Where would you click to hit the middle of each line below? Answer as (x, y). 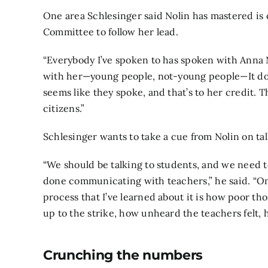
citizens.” (64, 108)
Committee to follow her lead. (111, 31)
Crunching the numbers (123, 255)
